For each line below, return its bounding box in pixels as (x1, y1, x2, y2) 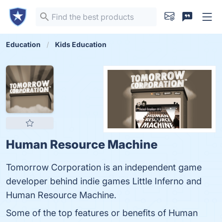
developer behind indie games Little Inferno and (6, 176, 202, 186)
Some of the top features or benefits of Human (6, 208, 198, 218)
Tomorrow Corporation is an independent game (6, 162, 202, 172)
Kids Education (55, 40, 107, 49)
